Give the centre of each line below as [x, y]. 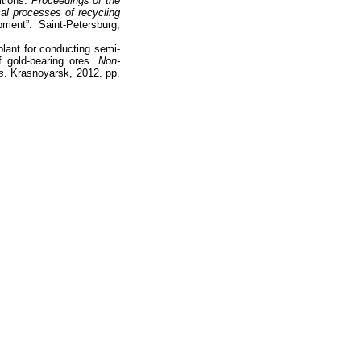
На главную [168, 312]
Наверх [118, 312]
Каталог [219, 312]
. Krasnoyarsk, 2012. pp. [62, 73]
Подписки [265, 312]
